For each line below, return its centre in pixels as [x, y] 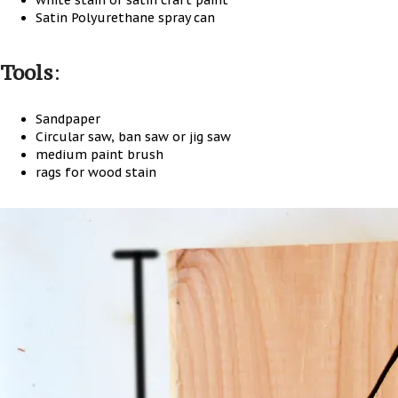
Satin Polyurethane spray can [125, 18]
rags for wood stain [96, 172]
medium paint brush [99, 155]
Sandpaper [68, 119]
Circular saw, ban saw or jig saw [133, 137]
